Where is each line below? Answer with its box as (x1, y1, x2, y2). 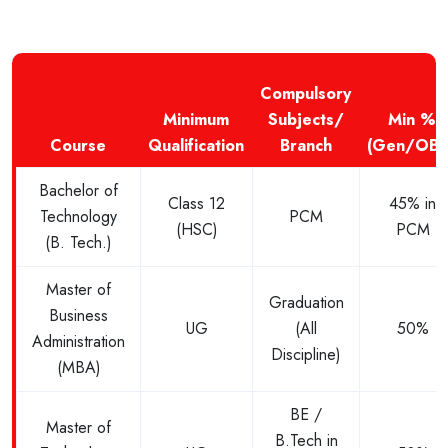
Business (49, 304, 108, 328)
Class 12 (168, 192, 225, 216)
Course (50, 134, 106, 158)
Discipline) (271, 343, 341, 367)
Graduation (268, 291, 344, 315)
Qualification (148, 134, 244, 158)
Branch (279, 134, 332, 158)
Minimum (163, 108, 229, 132)
